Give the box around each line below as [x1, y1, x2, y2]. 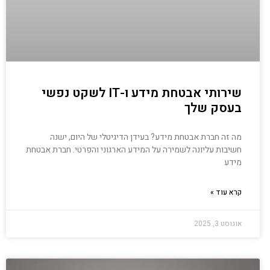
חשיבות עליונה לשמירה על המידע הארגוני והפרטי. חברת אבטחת [26, 143, 242, 157]
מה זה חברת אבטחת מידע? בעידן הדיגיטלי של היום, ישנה [50, 131, 242, 144]
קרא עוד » [210, 187, 242, 198]
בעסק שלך [184, 99, 242, 118]
